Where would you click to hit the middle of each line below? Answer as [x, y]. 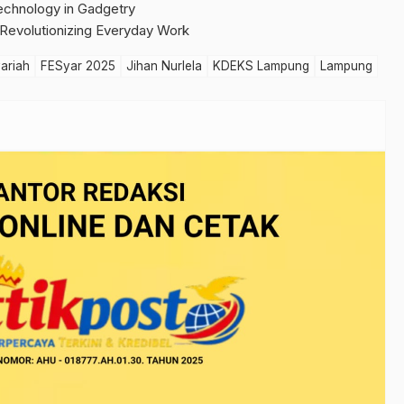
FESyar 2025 [78, 65]
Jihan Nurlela [164, 65]
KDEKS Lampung [261, 65]
